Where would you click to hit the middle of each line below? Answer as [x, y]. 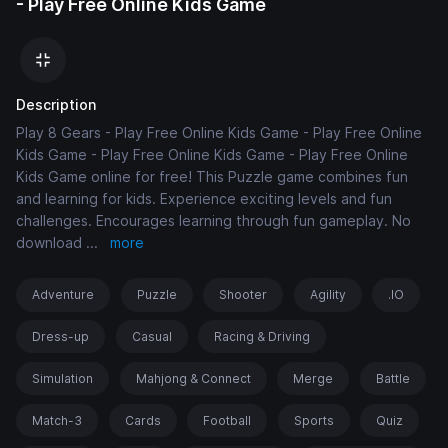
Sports [313, 421]
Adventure [63, 295]
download [51, 243]
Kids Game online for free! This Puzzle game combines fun [212, 177]
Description [56, 105]
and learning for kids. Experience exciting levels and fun [204, 199]
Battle [392, 379]
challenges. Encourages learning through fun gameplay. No [213, 221]
